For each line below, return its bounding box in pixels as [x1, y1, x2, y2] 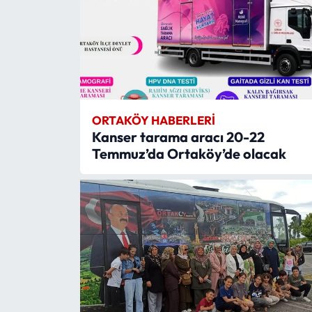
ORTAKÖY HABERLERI [91, 112, 215, 127]
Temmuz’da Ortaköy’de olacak [91, 144, 286, 162]
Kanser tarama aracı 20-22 [91, 127, 265, 146]
